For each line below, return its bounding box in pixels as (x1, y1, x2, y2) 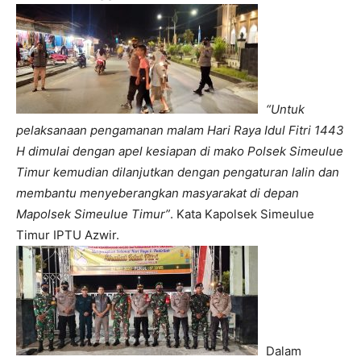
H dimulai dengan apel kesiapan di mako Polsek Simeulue (16, 143, 343, 160)
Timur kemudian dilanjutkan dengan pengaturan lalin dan (16, 164, 339, 180)
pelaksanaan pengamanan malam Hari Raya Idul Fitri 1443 (16, 122, 344, 139)
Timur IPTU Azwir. (16, 227, 119, 243)
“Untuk (266, 102, 305, 118)
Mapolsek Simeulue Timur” (16, 206, 170, 222)
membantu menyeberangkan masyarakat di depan (16, 185, 299, 201)
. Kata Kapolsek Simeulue (170, 206, 314, 222)
